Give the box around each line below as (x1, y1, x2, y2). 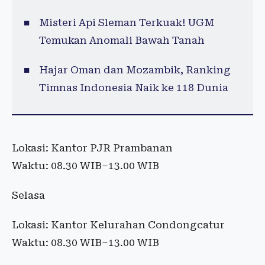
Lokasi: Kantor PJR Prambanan (12, 142, 173, 154)
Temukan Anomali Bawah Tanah (38, 34, 205, 46)
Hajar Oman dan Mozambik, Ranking (38, 64, 231, 76)
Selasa (12, 189, 45, 201)
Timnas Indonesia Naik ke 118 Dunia (38, 82, 228, 93)
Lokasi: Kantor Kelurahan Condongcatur (12, 219, 225, 231)
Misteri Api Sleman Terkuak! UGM (38, 17, 214, 28)
